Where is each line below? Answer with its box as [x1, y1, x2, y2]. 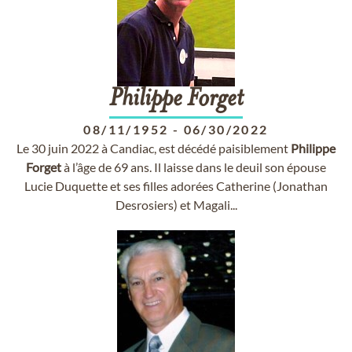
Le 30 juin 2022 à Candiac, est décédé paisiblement [16, 141, 291, 156]
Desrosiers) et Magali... [115, 197, 237, 212]
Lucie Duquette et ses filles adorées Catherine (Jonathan [24, 178, 328, 193]
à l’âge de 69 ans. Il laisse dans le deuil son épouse [61, 159, 326, 174]
